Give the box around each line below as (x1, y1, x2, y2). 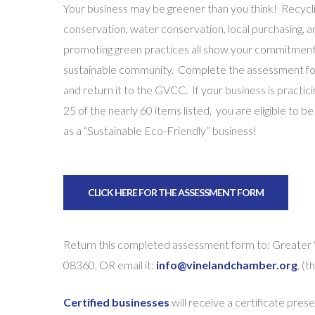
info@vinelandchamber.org (156, 257, 298, 271)
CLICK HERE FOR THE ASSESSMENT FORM (88, 186, 264, 198)
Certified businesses (63, 295, 170, 309)
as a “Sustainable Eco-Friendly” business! (63, 123, 257, 137)
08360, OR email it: (63, 257, 157, 271)
